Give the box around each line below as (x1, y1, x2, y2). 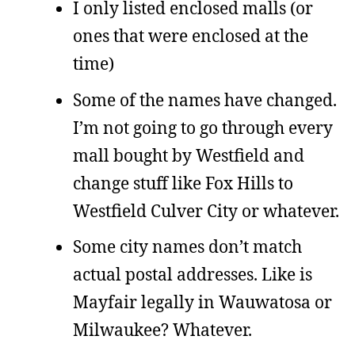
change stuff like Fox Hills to (73, 171, 293, 194)
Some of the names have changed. (73, 88, 337, 111)
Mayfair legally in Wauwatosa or (73, 291, 332, 313)
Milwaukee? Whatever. (73, 319, 252, 341)
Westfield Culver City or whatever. (73, 199, 339, 222)
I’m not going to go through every (73, 116, 333, 139)
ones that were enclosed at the (73, 25, 308, 47)
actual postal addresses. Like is (73, 263, 312, 285)
